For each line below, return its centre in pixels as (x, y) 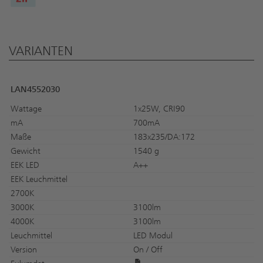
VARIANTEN (41, 51)
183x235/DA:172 (164, 137)
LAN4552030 (35, 90)
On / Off (148, 249)
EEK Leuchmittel (39, 179)
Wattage (26, 109)
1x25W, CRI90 (159, 109)
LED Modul (153, 235)
